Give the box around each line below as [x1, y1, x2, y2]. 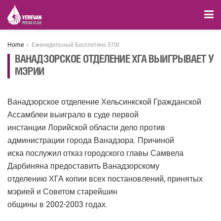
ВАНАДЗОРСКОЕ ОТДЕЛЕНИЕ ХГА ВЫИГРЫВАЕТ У [15, 55, 214, 65]
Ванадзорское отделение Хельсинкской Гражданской [7, 97, 201, 107]
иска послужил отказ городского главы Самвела [7, 148, 184, 158]
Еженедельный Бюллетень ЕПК [32, 41, 120, 48]
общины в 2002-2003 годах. [7, 200, 108, 209]
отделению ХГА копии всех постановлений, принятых [7, 174, 203, 184]
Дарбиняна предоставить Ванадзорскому [7, 161, 159, 171]
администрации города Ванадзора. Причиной [7, 136, 174, 145]
